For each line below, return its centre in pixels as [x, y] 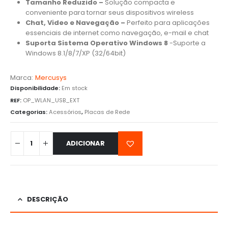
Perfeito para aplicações [168, 23]
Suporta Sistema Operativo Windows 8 [96, 43]
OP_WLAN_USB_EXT [51, 100]
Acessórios [65, 112]
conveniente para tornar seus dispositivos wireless [109, 13]
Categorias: [30, 112]
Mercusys [51, 77]
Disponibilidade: [36, 88]
